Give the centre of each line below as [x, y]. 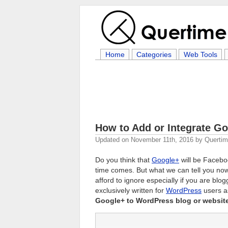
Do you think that [123, 160]
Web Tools [200, 54]
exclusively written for [131, 190]
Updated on [113, 140]
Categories [154, 54]
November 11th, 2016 [162, 140]
